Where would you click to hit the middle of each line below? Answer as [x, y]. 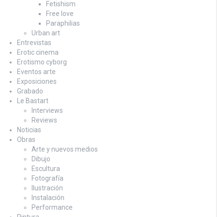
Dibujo [41, 159]
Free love [60, 13]
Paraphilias [63, 23]
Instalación [48, 197]
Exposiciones [37, 81]
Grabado [30, 91]
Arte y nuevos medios [65, 149]
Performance [52, 207]
